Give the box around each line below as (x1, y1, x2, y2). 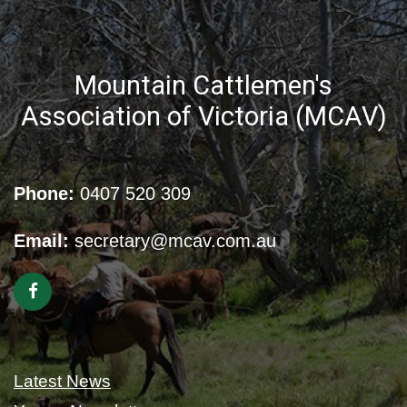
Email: (14, 231, 69, 252)
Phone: (14, 184, 74, 204)
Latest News (14, 372, 111, 392)
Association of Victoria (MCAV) (20, 100, 387, 132)
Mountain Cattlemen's (74, 69, 333, 101)
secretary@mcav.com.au (74, 231, 276, 252)
